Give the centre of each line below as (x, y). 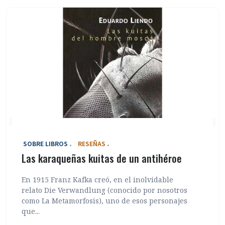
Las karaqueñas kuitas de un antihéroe (102, 158)
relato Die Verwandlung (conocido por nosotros (104, 190)
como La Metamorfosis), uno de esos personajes (104, 201)
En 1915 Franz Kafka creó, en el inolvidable (97, 180)
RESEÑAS (92, 144)
